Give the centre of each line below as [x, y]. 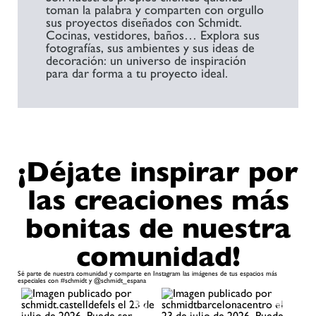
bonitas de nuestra [158, 227]
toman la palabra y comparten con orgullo [155, 9]
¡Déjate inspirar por [158, 171]
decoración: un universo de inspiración [146, 60]
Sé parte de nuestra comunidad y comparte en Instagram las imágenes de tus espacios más [147, 273]
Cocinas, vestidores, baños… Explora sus [153, 35]
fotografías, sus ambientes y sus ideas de [150, 47]
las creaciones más [158, 199]
